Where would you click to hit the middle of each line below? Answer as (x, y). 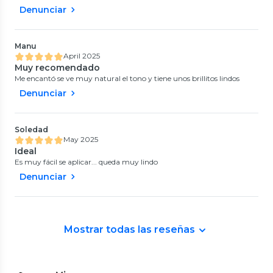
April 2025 (82, 55)
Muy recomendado (57, 67)
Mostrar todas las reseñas (129, 229)
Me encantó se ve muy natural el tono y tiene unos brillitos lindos (127, 78)
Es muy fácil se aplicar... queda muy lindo (86, 161)
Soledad (31, 129)
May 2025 (81, 139)
